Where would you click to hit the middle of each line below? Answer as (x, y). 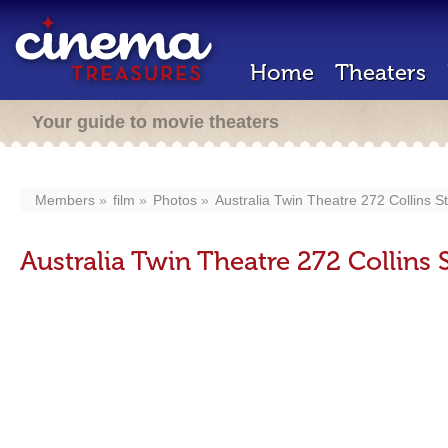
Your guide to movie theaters (155, 122)
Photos (175, 200)
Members (65, 200)
